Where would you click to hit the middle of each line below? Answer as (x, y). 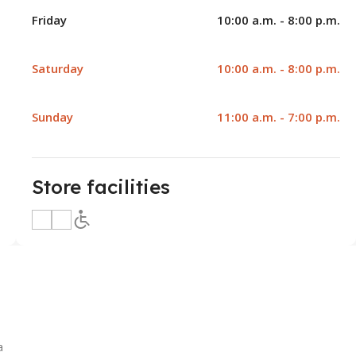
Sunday (52, 117)
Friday (49, 20)
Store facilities (101, 187)
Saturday (57, 69)
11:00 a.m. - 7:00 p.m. (278, 117)
